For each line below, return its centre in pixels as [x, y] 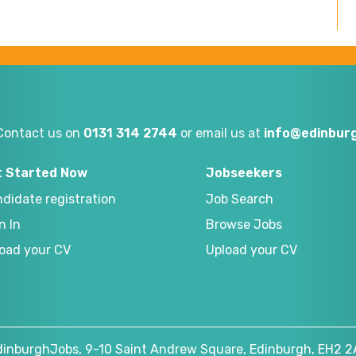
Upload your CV [252, 250]
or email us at [221, 133]
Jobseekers [244, 172]
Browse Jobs [244, 224]
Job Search [240, 199]
